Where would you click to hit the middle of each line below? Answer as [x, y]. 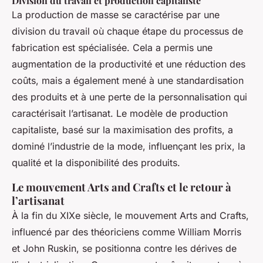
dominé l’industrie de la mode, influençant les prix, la [129, 146]
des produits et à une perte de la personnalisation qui [129, 97]
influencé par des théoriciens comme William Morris [127, 232]
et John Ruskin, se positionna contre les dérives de [124, 249]
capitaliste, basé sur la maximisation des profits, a [122, 130]
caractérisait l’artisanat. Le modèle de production [120, 114]
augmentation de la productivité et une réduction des [129, 64]
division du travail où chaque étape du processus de [127, 31]
